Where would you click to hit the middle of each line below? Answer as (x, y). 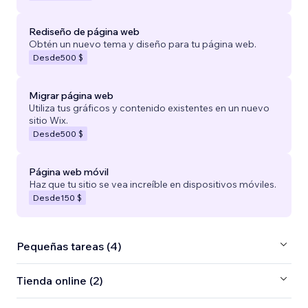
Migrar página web (71, 95)
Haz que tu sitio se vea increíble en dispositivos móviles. (153, 184)
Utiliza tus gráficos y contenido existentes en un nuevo (149, 108)
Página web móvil (69, 172)
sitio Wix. (48, 120)
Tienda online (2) (60, 281)
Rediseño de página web (84, 31)
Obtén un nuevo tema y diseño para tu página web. (143, 44)
